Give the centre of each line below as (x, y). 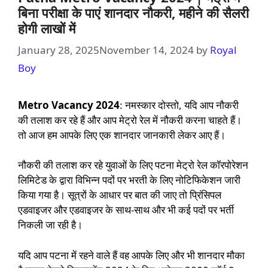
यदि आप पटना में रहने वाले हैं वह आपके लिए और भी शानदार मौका (131, 255)
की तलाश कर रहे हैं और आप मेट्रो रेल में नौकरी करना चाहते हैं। (130, 120)
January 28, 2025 (59, 50)
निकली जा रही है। (50, 225)
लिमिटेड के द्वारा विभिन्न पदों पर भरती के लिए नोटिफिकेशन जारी (129, 180)
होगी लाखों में (47, 28)
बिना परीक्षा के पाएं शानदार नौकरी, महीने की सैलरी (133, 13)
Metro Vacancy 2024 (69, 105)
